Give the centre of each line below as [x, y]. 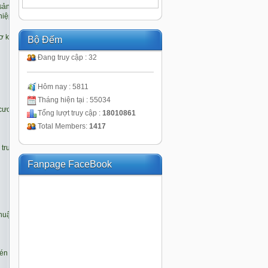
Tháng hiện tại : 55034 [74, 100]
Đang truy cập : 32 [67, 57]
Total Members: [63, 126]
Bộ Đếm [45, 40]
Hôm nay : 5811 [63, 87]
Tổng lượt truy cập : [70, 113]
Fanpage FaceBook [70, 164]
